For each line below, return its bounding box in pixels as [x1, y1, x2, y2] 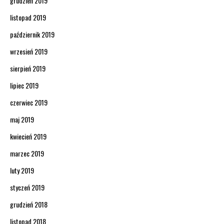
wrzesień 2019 [10, 46, 47, 57]
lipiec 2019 [10, 80, 38, 91]
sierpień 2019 [10, 63, 45, 74]
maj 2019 [10, 114, 34, 125]
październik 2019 [10, 29, 54, 40]
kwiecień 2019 [10, 131, 46, 142]
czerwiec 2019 [10, 97, 47, 108]
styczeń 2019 [10, 182, 44, 193]
